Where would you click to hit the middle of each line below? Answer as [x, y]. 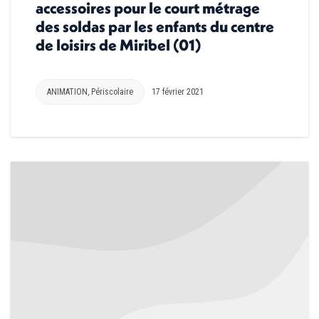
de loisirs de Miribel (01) [118, 45]
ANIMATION [67, 91]
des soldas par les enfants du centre [155, 26]
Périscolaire [112, 91]
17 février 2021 [178, 91]
